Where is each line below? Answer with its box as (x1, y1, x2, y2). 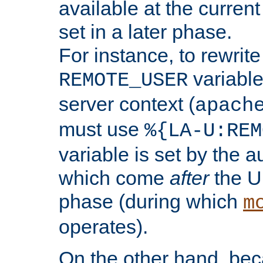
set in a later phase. (59, 20, 232, 43)
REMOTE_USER (59, 69, 188, 92)
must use (59, 117, 144, 140)
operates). (59, 215, 148, 238)
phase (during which (59, 190, 243, 213)
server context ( (59, 92, 195, 115)
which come (59, 166, 170, 189)
